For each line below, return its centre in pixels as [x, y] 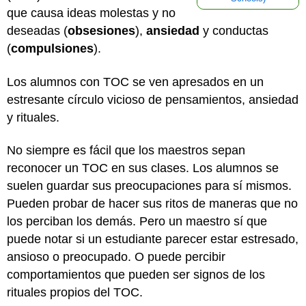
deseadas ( [37, 31]
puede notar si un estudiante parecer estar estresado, [153, 239]
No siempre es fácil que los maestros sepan [126, 150]
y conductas [234, 31]
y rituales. [35, 117]
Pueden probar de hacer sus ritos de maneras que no [152, 204]
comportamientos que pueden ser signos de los [136, 275]
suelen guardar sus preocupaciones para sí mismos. [149, 186]
